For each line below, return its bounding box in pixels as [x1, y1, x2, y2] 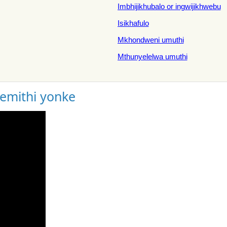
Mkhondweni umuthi [117, 35, 184, 44]
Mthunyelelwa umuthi [117, 52, 187, 61]
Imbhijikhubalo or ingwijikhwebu [117, 2, 221, 11]
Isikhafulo [117, 19, 149, 27]
